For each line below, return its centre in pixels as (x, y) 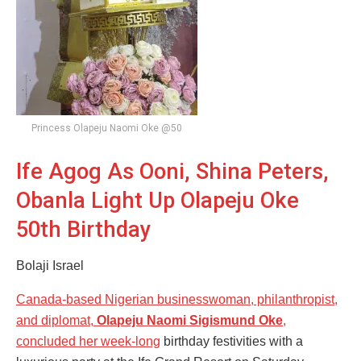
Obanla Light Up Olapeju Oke (158, 200)
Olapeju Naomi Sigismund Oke (190, 320)
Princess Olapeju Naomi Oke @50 (107, 129)
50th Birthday (83, 229)
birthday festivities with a (232, 341)
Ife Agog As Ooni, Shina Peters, (172, 171)
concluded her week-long (88, 341)
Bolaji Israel (50, 265)
